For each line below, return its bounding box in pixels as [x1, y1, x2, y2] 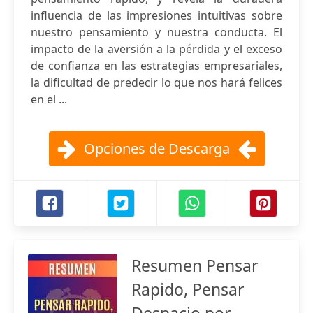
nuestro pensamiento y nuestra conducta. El [31, 24, 282, 40]
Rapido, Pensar [131, 278, 245, 300]
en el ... [31, 92, 67, 107]
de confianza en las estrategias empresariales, [31, 58, 282, 73]
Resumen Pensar [131, 254, 259, 277]
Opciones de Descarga [83, 139, 230, 158]
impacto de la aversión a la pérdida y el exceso [31, 41, 282, 57]
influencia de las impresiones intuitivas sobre [31, 8, 282, 23]
